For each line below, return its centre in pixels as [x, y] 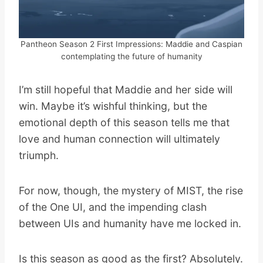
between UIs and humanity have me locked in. [130, 223]
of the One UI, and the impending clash [113, 207]
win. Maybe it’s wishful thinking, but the [113, 106]
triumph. [39, 155]
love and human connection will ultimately [119, 139]
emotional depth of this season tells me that [124, 122]
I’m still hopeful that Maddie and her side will [126, 89]
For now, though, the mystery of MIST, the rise [131, 190]
